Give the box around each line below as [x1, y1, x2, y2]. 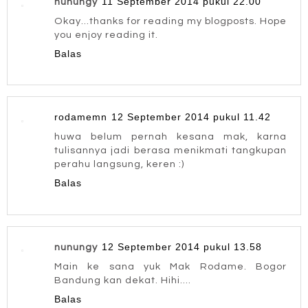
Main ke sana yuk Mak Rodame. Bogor [54, 261, 287, 272]
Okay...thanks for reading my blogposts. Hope [54, 15, 287, 26]
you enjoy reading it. [54, 29, 158, 40]
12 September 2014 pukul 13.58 [102, 241, 262, 252]
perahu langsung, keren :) [54, 159, 184, 170]
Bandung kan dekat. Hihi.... [54, 274, 191, 285]
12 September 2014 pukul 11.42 [111, 111, 271, 123]
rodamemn [54, 111, 107, 123]
